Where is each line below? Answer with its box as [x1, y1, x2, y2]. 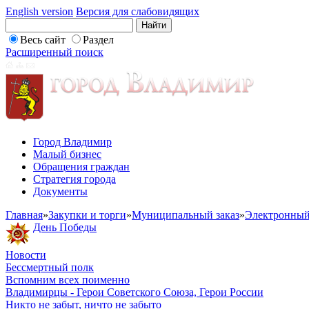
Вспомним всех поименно [6, 274, 130, 286]
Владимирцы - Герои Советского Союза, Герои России [6, 286, 263, 298]
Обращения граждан [33, 161, 130, 172]
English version [6, 6, 73, 17]
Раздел [83, 34, 114, 46]
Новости [6, 249, 46, 261]
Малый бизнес [33, 148, 101, 160]
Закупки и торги [48, 209, 126, 221]
